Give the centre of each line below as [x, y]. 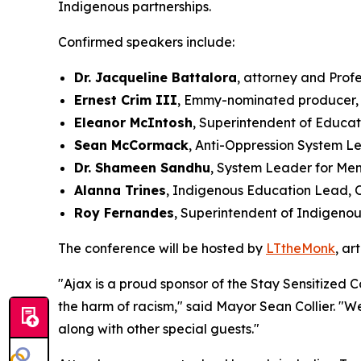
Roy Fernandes [124, 212]
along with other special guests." [159, 328]
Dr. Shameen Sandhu [142, 167]
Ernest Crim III [126, 100]
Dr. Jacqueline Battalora [156, 77]
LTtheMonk [301, 248]
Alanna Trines [120, 190]
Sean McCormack [131, 145]
